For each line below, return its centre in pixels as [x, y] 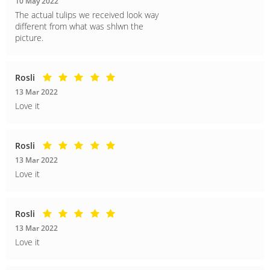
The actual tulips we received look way [87, 14]
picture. [29, 37]
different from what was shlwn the [79, 26]
